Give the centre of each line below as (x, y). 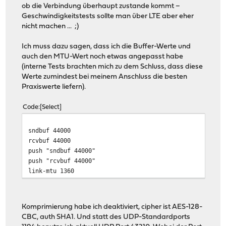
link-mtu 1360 (51, 171)
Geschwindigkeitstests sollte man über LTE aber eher (108, 16)
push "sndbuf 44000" (62, 150)
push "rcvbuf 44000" (62, 160)
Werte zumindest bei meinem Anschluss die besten (105, 77)
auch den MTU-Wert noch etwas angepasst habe (103, 56)
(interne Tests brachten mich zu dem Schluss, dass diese (112, 67)
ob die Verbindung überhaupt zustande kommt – (101, 6)
